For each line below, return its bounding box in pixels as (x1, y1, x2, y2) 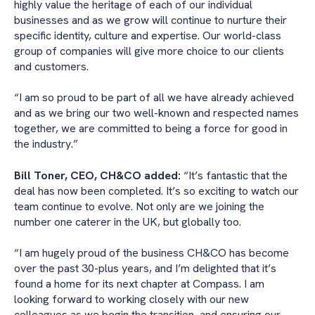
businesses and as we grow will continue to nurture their (14, 12, 287, 27)
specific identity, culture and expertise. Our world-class (14, 27, 281, 43)
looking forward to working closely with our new (14, 291, 249, 307)
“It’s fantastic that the (181, 167, 288, 183)
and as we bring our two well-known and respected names (14, 105, 299, 121)
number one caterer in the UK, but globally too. (14, 214, 241, 229)
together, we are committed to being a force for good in (14, 121, 288, 136)
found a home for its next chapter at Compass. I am (14, 276, 264, 291)
